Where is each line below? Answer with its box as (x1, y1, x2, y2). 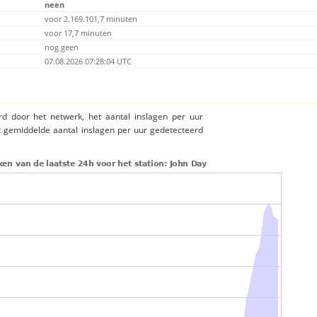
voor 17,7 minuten (45, 28, 112, 39)
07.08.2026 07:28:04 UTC (45, 56, 132, 67)
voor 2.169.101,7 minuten (45, 13, 137, 25)
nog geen (45, 42, 79, 53)
